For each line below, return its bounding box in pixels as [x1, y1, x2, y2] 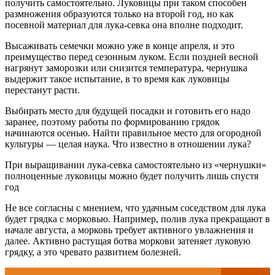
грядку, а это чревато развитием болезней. [5, 247, 181, 258]
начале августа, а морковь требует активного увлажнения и [5, 225, 254, 236]
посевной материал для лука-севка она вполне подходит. [5, 20, 243, 31]
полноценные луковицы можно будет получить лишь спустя [5, 171, 258, 182]
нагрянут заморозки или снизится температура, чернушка [5, 63, 247, 74]
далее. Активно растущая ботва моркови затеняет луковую [5, 236, 250, 247]
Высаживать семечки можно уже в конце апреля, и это [5, 41, 234, 52]
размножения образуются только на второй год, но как [5, 9, 234, 20]
